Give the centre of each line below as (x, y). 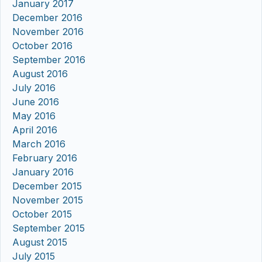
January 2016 (43, 172)
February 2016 (45, 158)
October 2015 (42, 214)
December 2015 (47, 186)
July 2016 (34, 87)
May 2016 (34, 116)
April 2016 (35, 130)
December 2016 (47, 17)
